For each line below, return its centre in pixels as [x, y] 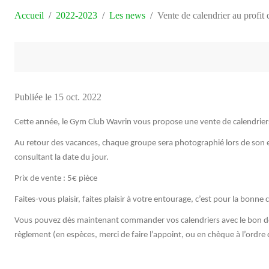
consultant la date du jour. [62, 157]
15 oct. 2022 [78, 97]
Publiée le [34, 97]
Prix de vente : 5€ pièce [56, 178]
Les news [127, 15]
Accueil [29, 15]
